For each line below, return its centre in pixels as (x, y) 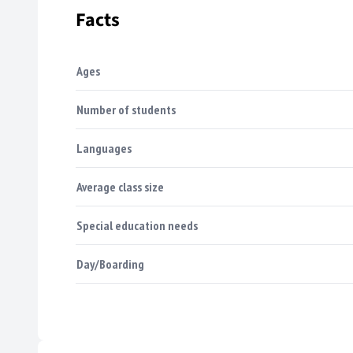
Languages (104, 148)
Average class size (120, 186)
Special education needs (137, 225)
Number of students (126, 109)
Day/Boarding (110, 264)
